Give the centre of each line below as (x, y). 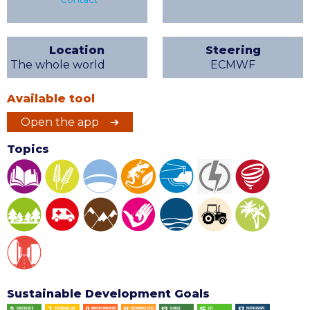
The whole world (58, 64)
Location (77, 50)
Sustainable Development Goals (108, 293)
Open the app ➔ (70, 122)
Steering (233, 50)
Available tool (51, 98)
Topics (28, 149)
